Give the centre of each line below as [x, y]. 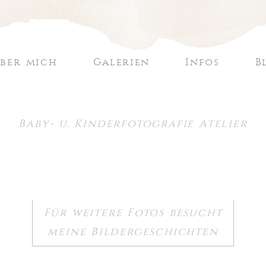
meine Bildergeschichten [133, 232]
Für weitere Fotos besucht [133, 213]
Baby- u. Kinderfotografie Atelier [133, 124]
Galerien [121, 62]
